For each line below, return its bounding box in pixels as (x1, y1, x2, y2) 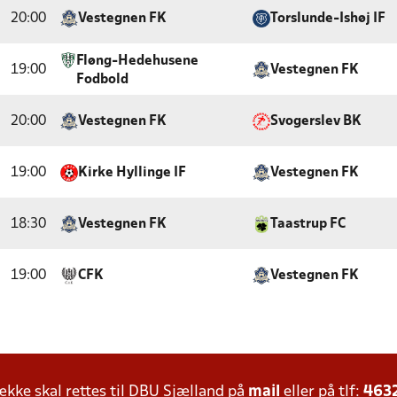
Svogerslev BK (270, 115, 362, 128)
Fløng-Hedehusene (76, 55, 199, 67)
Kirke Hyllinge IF (78, 167, 186, 179)
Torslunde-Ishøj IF (270, 12, 385, 25)
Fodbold (76, 74, 129, 86)
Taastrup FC (270, 218, 346, 230)
